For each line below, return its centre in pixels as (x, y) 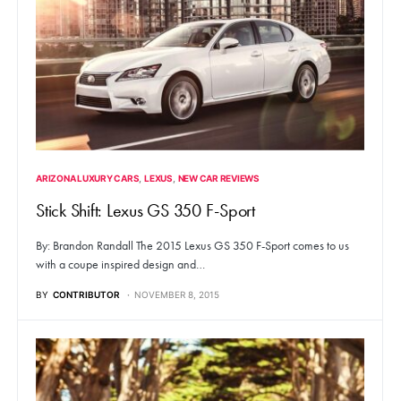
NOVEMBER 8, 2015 (177, 294)
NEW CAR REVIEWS (218, 178)
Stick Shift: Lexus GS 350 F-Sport (145, 210)
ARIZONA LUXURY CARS (88, 178)
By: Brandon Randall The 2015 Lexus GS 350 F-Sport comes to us (192, 245)
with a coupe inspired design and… (120, 264)
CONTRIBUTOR (86, 294)
